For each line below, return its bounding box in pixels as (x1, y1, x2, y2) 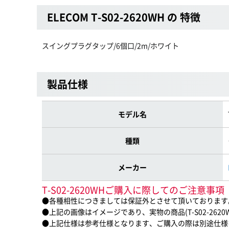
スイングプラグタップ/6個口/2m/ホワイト (42, 40, 179, 51)
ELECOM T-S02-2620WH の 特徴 (47, 10, 200, 25)
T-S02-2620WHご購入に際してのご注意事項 (42, 183, 224, 197)
